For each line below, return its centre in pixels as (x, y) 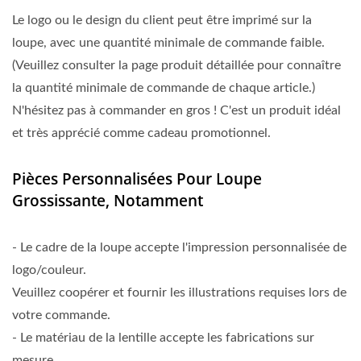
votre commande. (61, 315)
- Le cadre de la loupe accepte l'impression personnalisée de (179, 247)
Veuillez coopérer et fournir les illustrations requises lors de (179, 293)
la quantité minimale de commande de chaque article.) (164, 88)
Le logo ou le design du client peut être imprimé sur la (162, 20)
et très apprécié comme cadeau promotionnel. (141, 133)
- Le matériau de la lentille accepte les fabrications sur (163, 338)
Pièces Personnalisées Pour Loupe (137, 179)
